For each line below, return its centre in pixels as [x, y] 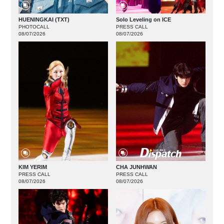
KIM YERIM [32, 167]
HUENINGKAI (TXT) [44, 20]
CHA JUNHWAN [136, 167]
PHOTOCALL [34, 27]
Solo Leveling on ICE [143, 20]
